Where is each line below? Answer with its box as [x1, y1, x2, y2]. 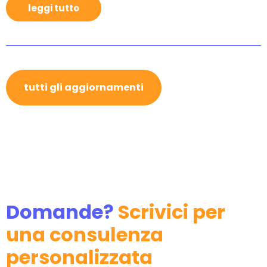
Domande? [6, 198, 118, 225]
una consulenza [6, 221, 163, 248]
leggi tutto [28, 1, 79, 14]
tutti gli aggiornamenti [24, 80, 144, 94]
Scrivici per [118, 198, 225, 225]
